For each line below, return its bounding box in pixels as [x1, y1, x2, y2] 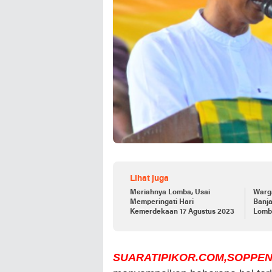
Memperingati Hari [130, 199, 194, 206]
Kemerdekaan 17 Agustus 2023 [130, 208, 234, 216]
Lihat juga [130, 174, 169, 184]
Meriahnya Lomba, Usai [130, 189, 210, 197]
